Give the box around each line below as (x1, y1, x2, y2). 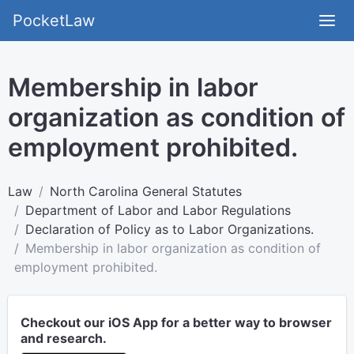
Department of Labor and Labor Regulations (25, 202, 291, 218)
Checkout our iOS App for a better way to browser (21, 314, 332, 330)
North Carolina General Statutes (50, 183, 242, 199)
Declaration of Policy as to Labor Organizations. (25, 221, 314, 237)
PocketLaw (13, 11, 95, 30)
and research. (21, 330, 107, 346)
